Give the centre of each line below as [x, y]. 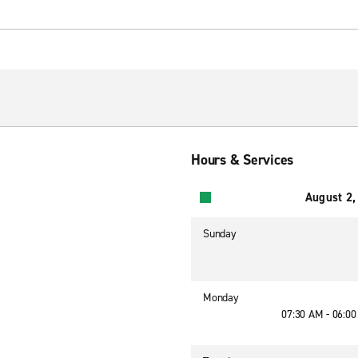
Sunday [220, 234]
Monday [221, 298]
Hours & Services [242, 160]
